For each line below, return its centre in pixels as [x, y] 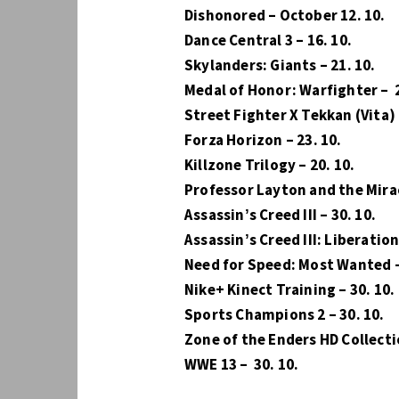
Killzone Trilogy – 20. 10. [270, 165]
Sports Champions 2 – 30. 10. [285, 315]
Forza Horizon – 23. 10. [263, 140]
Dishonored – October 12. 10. [285, 16]
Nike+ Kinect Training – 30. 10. [290, 290]
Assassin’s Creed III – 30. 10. [280, 215]
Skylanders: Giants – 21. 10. [280, 65]
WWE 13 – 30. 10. [242, 365]
